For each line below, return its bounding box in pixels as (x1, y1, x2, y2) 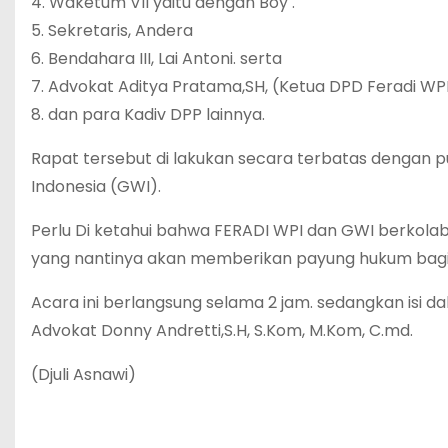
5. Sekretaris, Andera (31, 19, 193, 42)
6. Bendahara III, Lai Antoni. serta (31, 47, 282, 70)
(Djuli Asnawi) (31, 363, 136, 386)
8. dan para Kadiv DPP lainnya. (31, 103, 265, 126)
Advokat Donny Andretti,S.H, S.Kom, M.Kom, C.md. (31, 319, 413, 342)
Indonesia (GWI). (31, 175, 161, 198)
